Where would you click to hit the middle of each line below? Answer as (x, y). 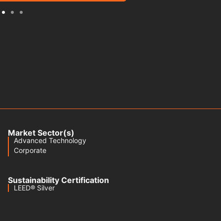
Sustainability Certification (58, 180)
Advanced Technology (50, 140)
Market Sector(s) (41, 133)
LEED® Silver (34, 188)
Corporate (30, 150)
